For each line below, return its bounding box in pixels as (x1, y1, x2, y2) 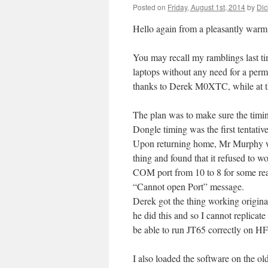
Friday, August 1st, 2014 (167, 2, 245, 12)
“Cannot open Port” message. (133, 180, 244, 193)
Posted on (133, 2, 166, 12)
